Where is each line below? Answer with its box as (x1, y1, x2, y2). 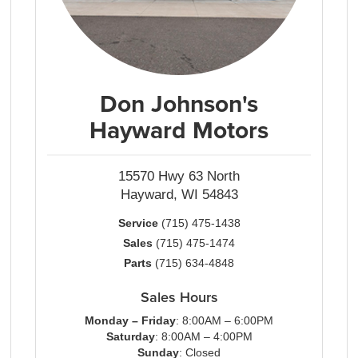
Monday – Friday (85, 314, 176, 327)
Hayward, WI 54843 (120, 187, 238, 202)
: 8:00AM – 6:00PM (176, 314, 273, 327)
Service (117, 217, 158, 229)
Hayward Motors (89, 113, 268, 147)
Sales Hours (140, 287, 218, 307)
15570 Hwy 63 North (118, 169, 240, 184)
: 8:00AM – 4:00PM (154, 330, 253, 343)
